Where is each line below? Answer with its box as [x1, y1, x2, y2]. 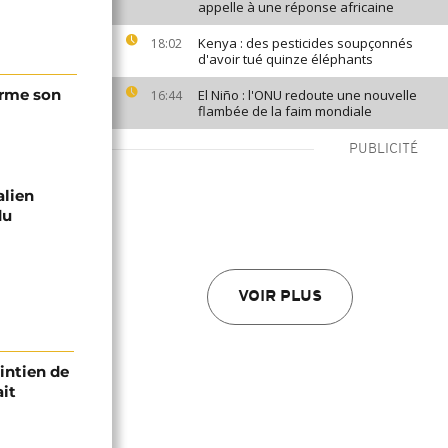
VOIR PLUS [238, 289, 322, 305]
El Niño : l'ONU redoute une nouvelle [198, 86, 417, 104]
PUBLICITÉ [349, 142, 418, 157]
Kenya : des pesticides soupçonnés [198, 34, 413, 52]
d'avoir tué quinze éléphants [198, 50, 373, 68]
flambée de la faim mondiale [198, 102, 372, 120]
